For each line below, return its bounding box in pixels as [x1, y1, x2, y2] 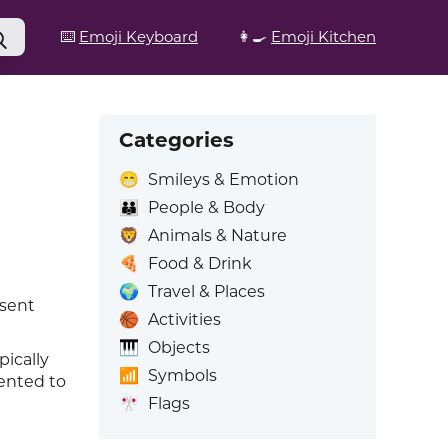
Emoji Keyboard [79, 27, 198, 46]
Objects [147, 338, 210, 357]
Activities [147, 310, 221, 329]
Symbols [147, 366, 217, 385]
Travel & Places [147, 282, 265, 301]
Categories [118, 128, 234, 152]
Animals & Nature [147, 226, 287, 245]
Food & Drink [147, 254, 252, 273]
